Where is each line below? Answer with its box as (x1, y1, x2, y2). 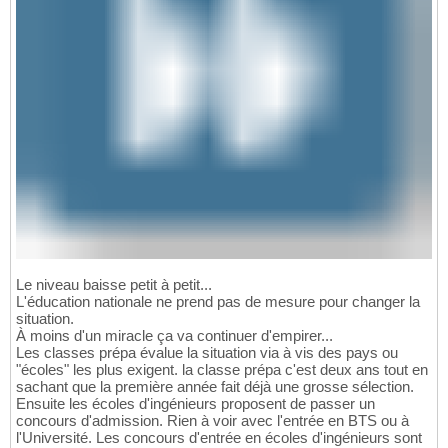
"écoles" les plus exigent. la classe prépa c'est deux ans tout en (16, 360, 428, 378)
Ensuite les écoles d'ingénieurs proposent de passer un (16, 394, 375, 412)
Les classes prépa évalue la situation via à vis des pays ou (16, 343, 398, 361)
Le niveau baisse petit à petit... (16, 275, 212, 293)
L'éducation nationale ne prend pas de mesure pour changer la (16, 292, 420, 310)
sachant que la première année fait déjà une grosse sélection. (16, 377, 414, 395)
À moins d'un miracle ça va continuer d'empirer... (16, 326, 333, 344)
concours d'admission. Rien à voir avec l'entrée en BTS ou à (16, 411, 409, 429)
